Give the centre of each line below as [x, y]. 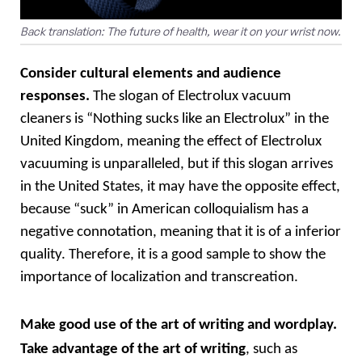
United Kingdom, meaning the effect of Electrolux [171, 141]
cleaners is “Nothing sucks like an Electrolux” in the [175, 119]
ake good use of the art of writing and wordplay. [185, 326]
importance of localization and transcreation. [161, 277]
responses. [55, 96]
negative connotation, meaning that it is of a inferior [181, 232]
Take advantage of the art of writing [133, 350]
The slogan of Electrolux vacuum [190, 96]
